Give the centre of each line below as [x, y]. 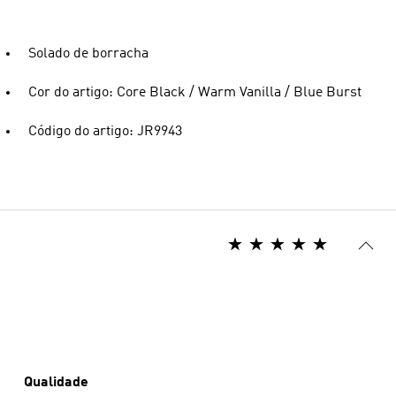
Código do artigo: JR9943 [105, 132]
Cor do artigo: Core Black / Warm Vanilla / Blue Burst [195, 93]
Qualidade [56, 383]
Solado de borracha [88, 54]
